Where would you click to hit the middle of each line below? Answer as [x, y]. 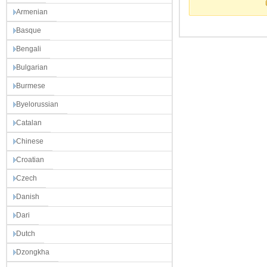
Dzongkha [33, 252]
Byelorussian [37, 104]
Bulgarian [32, 67]
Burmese [31, 86]
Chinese [30, 141]
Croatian [30, 160]
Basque [29, 30]
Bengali [29, 49]
